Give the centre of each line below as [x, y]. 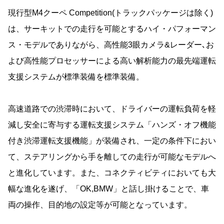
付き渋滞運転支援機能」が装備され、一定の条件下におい [112, 140]
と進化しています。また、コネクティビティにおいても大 [112, 172]
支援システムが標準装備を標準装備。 [76, 76]
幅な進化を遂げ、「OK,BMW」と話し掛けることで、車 [108, 188]
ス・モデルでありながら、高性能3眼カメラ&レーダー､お [111, 44]
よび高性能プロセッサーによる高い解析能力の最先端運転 [112, 60]
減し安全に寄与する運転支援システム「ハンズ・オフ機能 [112, 124]
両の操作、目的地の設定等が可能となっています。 [100, 204]
